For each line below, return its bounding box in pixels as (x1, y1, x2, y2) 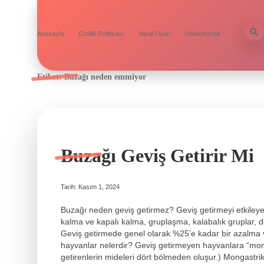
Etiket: (37, 72, 64, 81)
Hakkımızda (185, 29, 220, 37)
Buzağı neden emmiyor (64, 72, 146, 81)
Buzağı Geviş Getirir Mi (61, 145, 254, 166)
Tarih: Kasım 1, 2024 (61, 183, 120, 190)
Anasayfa (37, 29, 64, 37)
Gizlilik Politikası (78, 29, 124, 37)
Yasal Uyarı (138, 29, 171, 37)
